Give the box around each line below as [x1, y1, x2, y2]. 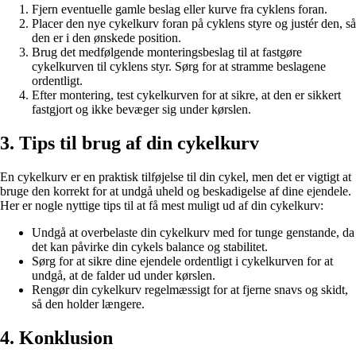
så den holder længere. [32, 297, 145, 311]
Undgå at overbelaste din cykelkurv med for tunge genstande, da [32, 226, 354, 240]
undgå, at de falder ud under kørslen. [32, 269, 215, 283]
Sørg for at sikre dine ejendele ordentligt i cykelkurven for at [32, 254, 333, 269]
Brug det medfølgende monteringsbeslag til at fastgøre [32, 45, 302, 60]
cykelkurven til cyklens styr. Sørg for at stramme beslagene [32, 60, 326, 74]
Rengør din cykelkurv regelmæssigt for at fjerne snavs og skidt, [32, 283, 348, 297]
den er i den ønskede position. [32, 31, 181, 45]
